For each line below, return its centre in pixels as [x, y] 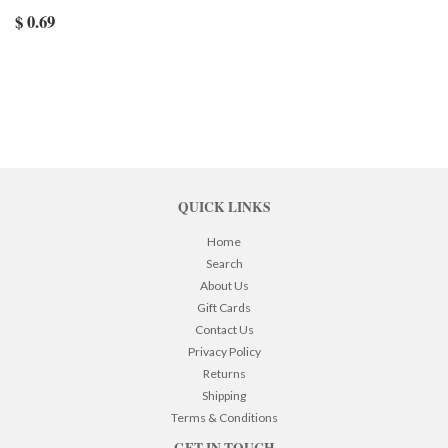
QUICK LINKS [224, 207]
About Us [224, 286]
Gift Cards [224, 308]
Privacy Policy [224, 352]
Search [224, 264]
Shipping [224, 396]
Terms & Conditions [224, 418]
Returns [224, 374]
